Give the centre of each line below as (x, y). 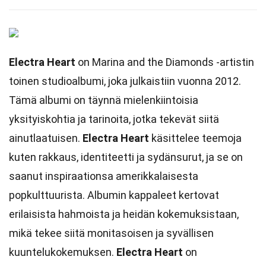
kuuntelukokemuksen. (63, 252)
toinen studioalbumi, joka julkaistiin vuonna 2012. (125, 81)
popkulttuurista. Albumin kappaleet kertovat (114, 195)
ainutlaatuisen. (46, 138)
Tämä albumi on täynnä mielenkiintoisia (104, 100)
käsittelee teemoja (195, 138)
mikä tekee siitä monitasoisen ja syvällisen (111, 233)
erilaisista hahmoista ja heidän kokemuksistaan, (124, 214)
